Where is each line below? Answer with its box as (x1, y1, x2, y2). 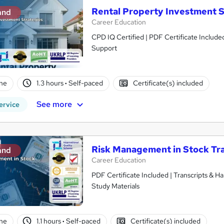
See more (36, 98, 72, 109)
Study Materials (91, 181, 139, 190)
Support (91, 43, 117, 52)
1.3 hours (36, 78, 65, 88)
